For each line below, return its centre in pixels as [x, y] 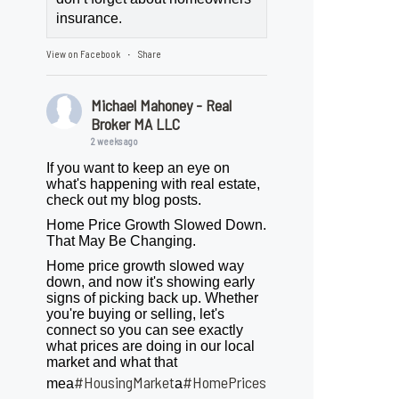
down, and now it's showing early [151, 282]
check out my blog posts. [124, 200]
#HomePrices [225, 383]
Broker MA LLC [136, 124]
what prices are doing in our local [151, 346]
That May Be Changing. [122, 241]
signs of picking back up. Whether [153, 298]
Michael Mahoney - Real [162, 106]
